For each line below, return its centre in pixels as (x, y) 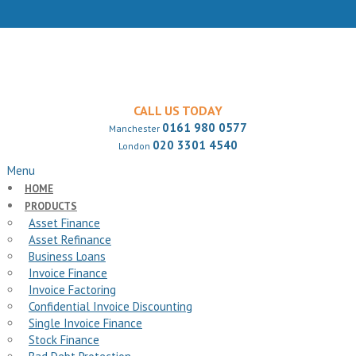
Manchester (135, 128)
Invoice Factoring (72, 290)
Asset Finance (64, 223)
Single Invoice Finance (85, 323)
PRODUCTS (50, 206)
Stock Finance (64, 340)
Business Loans (67, 256)
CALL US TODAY (178, 110)
